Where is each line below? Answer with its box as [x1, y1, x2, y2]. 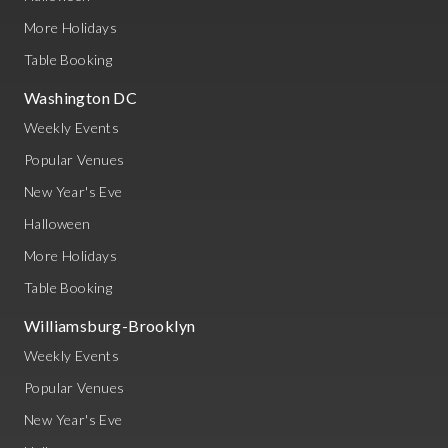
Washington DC [24, 88, 138, 107]
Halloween [24, 215, 91, 232]
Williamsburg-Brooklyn [24, 316, 196, 335]
